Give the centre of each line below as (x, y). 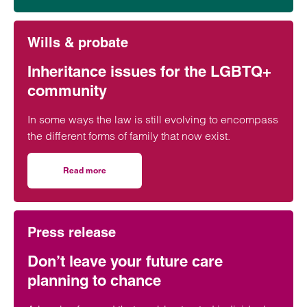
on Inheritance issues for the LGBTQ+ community (180, 179)
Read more (85, 170)
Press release (72, 232)
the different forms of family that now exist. (129, 136)
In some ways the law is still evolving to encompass (153, 119)
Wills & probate (78, 42)
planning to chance (94, 280)
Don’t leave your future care (125, 261)
